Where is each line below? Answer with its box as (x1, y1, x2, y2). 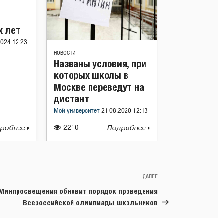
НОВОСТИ (54, 50, 76, 55)
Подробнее (107, 124, 148, 132)
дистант (54, 92, 89, 104)
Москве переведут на (54, 81, 144, 92)
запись (157, 184, 182, 194)
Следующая (157, 172, 198, 182)
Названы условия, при (54, 57, 146, 69)
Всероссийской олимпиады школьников (23, 198, 158, 207)
